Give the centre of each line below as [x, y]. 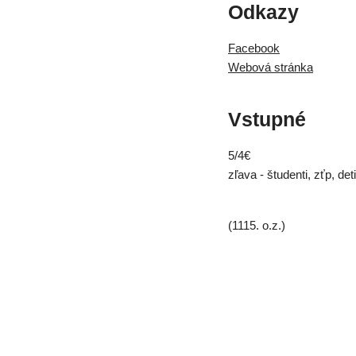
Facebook [254, 48]
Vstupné [267, 120]
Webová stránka [271, 68]
